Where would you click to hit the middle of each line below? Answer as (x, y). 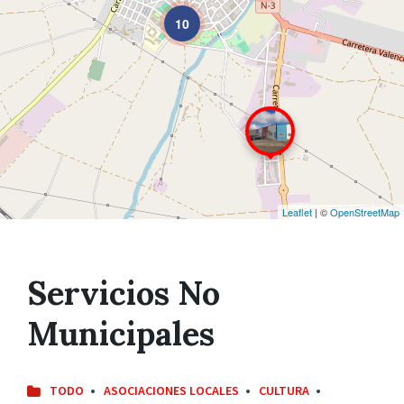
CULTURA (284, 391)
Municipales (121, 334)
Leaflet (297, 212)
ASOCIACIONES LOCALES (171, 391)
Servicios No (124, 294)
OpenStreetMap (365, 212)
